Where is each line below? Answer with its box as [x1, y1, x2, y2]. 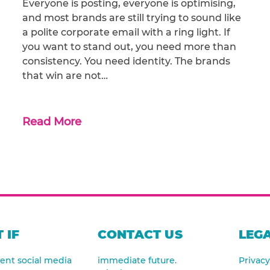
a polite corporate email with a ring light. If [22, 27, 231, 39]
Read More [22, 115, 82, 129]
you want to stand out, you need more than [22, 41, 237, 53]
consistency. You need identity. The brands [22, 55, 231, 67]
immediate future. [97, 255, 177, 266]
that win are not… [22, 70, 108, 82]
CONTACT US [97, 227, 183, 242]
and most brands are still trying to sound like [22, 12, 242, 24]
